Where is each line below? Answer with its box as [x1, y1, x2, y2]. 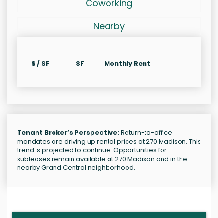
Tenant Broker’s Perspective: [17, 128, 119, 138]
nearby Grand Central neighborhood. [17, 163, 135, 173]
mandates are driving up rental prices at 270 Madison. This [17, 137, 201, 146]
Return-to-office [119, 128, 172, 138]
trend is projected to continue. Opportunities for [17, 145, 167, 155]
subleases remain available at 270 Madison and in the [17, 154, 187, 164]
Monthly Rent [104, 59, 150, 69]
